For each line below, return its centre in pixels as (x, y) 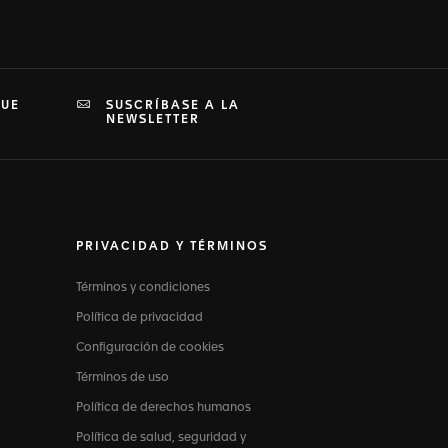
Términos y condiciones (143, 288)
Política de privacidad (139, 318)
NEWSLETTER (153, 120)
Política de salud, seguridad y (161, 438)
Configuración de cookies (150, 348)
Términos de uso (122, 378)
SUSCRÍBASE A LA (173, 106)
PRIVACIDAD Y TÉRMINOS (172, 247)
